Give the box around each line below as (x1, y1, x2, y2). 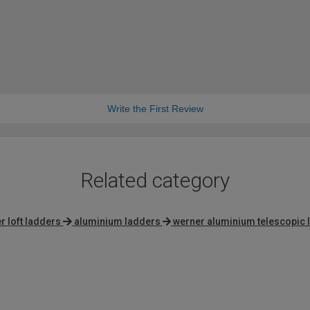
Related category (80, 168, 230, 193)
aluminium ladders (73, 216, 161, 228)
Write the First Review (107, 103, 203, 115)
